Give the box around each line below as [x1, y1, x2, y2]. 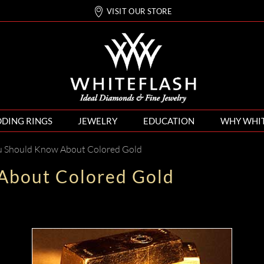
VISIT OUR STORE [106, 7, 172, 16]
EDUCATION [143, 115, 195, 126]
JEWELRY [78, 115, 118, 126]
